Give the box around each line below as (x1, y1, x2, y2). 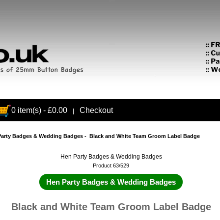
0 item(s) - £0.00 (11, 106, 67, 115)
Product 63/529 (93, 163, 130, 169)
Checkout (79, 106, 113, 115)
